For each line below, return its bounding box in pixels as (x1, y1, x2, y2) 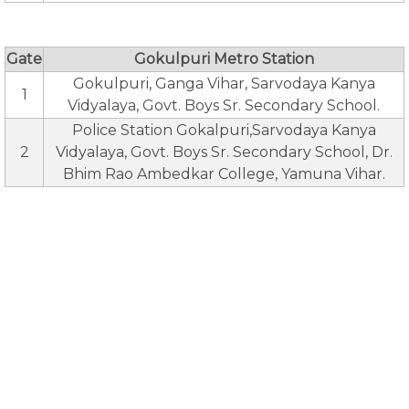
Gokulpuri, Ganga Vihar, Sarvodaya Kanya (72, 74, 375, 92)
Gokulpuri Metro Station (133, 49, 314, 68)
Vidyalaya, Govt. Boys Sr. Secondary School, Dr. (55, 142, 393, 161)
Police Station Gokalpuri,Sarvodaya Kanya (71, 121, 376, 139)
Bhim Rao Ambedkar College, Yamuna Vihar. (62, 164, 385, 183)
